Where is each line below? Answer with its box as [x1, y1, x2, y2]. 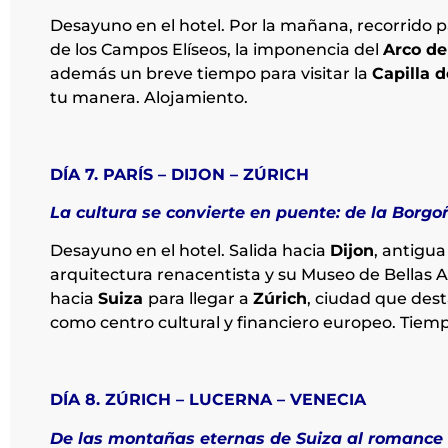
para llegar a [148, 289, 253, 309]
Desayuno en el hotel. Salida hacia [50, 241, 330, 261]
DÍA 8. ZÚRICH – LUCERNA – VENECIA [50, 390, 371, 410]
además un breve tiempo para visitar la [50, 63, 372, 83]
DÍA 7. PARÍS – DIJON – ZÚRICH [50, 164, 314, 184]
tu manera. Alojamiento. [50, 87, 248, 107]
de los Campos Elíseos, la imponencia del [50, 39, 383, 59]
